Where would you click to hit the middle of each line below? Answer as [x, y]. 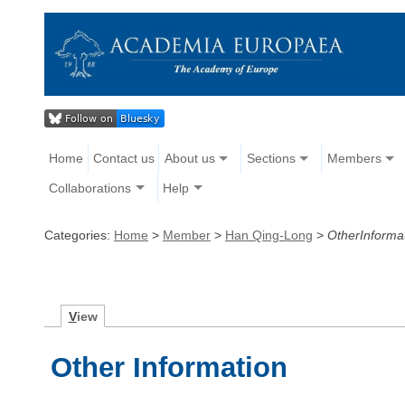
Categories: [79, 235]
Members [354, 159]
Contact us [123, 159]
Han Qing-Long [269, 235]
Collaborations [90, 188]
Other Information [170, 367]
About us [189, 159]
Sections [271, 159]
